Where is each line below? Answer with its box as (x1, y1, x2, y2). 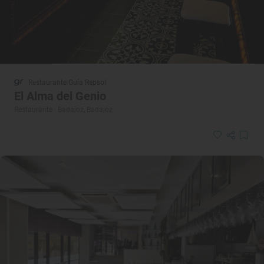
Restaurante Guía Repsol (28, 78, 106, 87)
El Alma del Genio (14, 88, 106, 103)
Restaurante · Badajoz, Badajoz (14, 105, 113, 114)
